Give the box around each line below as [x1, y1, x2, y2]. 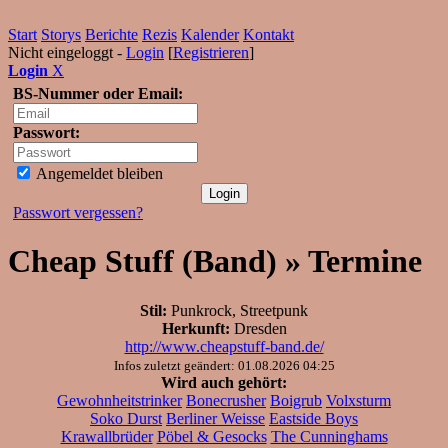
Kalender [181, 26, 239, 43]
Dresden [229, 319, 287, 337]
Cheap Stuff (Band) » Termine [8, 243, 422, 280]
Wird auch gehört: [161, 373, 287, 391]
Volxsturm [326, 391, 391, 409]
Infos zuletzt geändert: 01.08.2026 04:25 [113, 357, 335, 373]
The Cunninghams [270, 427, 388, 445]
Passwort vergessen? [13, 204, 143, 221]
